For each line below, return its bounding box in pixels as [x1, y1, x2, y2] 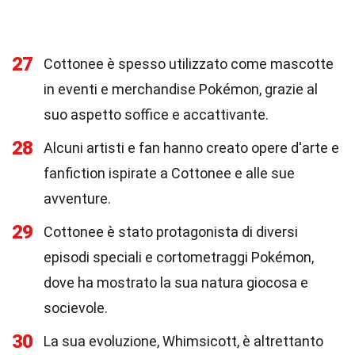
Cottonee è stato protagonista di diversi [44, 223, 298, 240]
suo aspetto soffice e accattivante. [44, 106, 269, 123]
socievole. [44, 300, 108, 316]
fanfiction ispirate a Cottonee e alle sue [44, 165, 295, 181]
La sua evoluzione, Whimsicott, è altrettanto [44, 333, 323, 349]
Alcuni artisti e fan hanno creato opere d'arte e [44, 139, 339, 156]
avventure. [44, 190, 111, 207]
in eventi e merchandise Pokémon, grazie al [44, 81, 318, 97]
